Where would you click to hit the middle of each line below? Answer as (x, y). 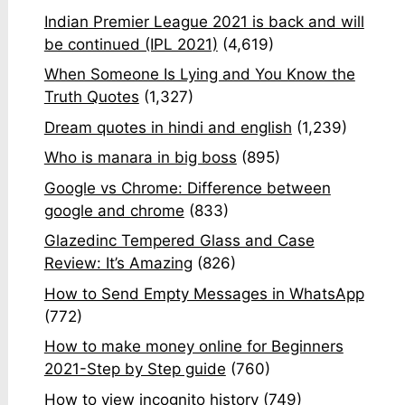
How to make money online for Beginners (193, 347)
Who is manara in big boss (140, 158)
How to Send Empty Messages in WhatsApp (204, 293)
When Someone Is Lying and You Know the (199, 75)
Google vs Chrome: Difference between (187, 188)
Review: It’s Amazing (118, 264)
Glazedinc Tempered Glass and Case (179, 241)
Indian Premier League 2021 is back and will (204, 21)
